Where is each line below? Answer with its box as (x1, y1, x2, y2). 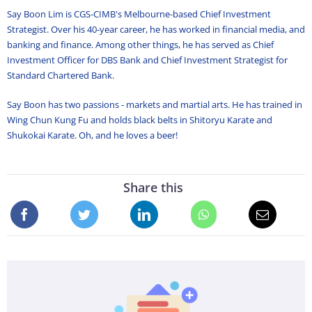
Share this (123, 179, 183, 196)
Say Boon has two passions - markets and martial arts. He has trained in (6, 98, 302, 111)
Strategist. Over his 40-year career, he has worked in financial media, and (6, 23, 305, 36)
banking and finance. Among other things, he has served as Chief (6, 38, 274, 52)
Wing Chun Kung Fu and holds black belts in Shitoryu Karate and (6, 114, 272, 127)
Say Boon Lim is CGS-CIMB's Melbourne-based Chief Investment (6, 8, 271, 21)
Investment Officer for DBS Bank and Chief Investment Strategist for (6, 54, 288, 67)
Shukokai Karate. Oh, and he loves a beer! (6, 129, 178, 142)
